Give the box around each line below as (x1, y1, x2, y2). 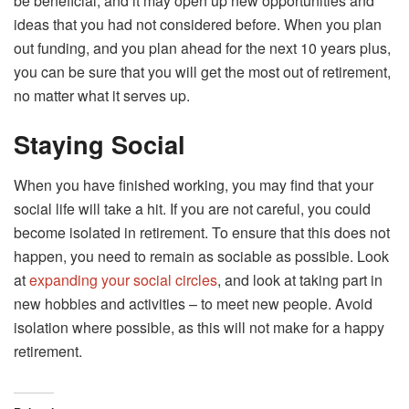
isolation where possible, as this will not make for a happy (14, 317, 384, 338)
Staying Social (14, 126, 185, 163)
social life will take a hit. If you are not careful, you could (14, 198, 371, 219)
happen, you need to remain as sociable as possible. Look (14, 246, 389, 267)
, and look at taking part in (217, 269, 383, 290)
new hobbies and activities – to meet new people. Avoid (14, 293, 372, 314)
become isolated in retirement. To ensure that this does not (14, 222, 390, 243)
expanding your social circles (29, 269, 217, 290)
